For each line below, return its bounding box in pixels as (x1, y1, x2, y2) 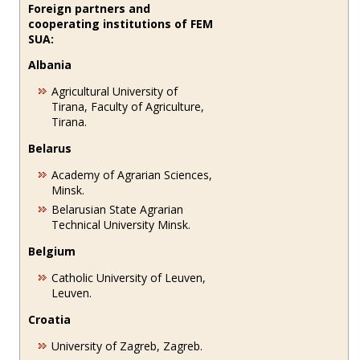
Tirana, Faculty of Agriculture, (51, 98, 205, 114)
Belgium (28, 243, 76, 259)
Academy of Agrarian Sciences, (51, 166, 213, 182)
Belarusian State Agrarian (51, 201, 184, 217)
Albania (28, 56, 72, 72)
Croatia (28, 311, 72, 327)
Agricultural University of (51, 83, 178, 99)
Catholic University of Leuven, (51, 269, 207, 285)
